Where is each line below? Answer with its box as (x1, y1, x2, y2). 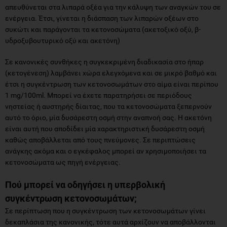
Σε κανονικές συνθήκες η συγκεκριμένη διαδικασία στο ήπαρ (5, 57, 204, 66)
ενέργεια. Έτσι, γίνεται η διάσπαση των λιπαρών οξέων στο (5, 14, 199, 22)
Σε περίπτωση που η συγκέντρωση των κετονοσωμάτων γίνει (5, 206, 206, 215)
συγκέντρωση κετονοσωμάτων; (5, 193, 137, 204)
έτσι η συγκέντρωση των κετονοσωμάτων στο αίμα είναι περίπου (5, 80, 218, 88)
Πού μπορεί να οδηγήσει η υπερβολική (5, 179, 165, 190)
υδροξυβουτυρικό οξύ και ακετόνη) (5, 36, 120, 45)
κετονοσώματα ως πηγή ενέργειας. (5, 158, 121, 166)
